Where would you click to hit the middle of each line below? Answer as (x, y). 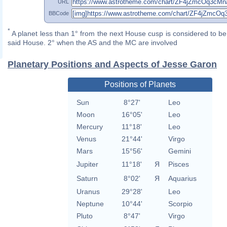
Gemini (179, 151)
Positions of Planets (140, 85)
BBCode (59, 13)
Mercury (89, 127)
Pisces (178, 164)
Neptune (90, 204)
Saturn (87, 179)
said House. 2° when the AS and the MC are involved (92, 43)
